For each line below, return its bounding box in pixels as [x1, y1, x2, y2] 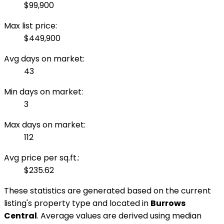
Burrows [150, 197, 185, 209]
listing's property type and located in [4, 197, 150, 209]
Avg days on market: [4, 53, 84, 65]
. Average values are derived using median [37, 210, 201, 222]
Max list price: [4, 20, 57, 32]
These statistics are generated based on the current [4, 185, 211, 197]
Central [4, 210, 37, 222]
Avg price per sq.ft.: [4, 152, 79, 164]
